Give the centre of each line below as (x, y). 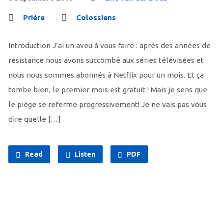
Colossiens (96, 17)
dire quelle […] (34, 119)
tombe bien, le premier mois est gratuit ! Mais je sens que (108, 90)
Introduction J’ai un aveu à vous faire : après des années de (109, 45)
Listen (84, 154)
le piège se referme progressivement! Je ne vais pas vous (107, 104)
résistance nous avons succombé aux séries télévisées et (106, 60)
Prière (34, 17)
